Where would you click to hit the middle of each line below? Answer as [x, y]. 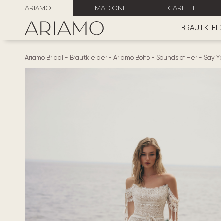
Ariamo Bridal [44, 57]
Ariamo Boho [132, 57]
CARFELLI [183, 8]
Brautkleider [88, 57]
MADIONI [110, 8]
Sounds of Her [177, 57]
